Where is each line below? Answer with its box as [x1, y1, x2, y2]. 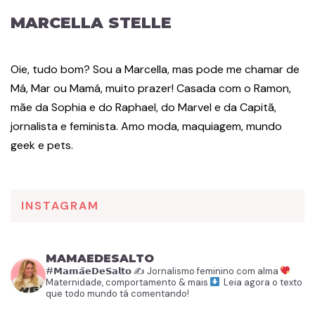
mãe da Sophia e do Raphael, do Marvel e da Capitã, [11, 99, 276, 115]
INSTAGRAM [21, 198, 99, 213]
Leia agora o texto [221, 276, 302, 288]
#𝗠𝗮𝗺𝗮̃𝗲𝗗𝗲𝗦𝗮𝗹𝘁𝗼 [46, 264, 134, 277]
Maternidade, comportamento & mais [46, 276, 208, 288]
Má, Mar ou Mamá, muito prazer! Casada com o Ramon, [11, 80, 291, 96]
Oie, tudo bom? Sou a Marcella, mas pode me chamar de [11, 61, 300, 77]
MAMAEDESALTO [46, 251, 154, 265]
